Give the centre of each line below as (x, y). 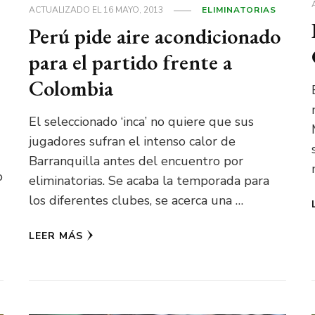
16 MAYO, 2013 (134, 10)
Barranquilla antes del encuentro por (136, 161)
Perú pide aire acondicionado (155, 37)
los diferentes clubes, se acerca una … (136, 201)
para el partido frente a (131, 63)
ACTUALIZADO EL (66, 10)
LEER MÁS (56, 236)
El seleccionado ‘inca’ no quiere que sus (142, 122)
